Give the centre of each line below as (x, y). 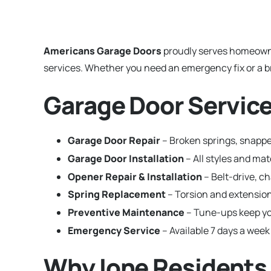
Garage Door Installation (126, 158)
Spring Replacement (117, 194)
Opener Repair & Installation (135, 176)
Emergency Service (114, 230)
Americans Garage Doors (103, 51)
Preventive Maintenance (126, 213)
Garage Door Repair (114, 140)
